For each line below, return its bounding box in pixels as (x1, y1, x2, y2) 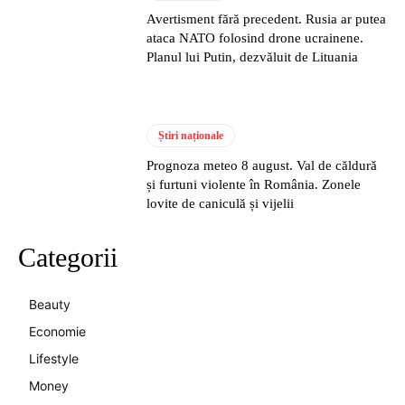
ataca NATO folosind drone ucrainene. (146, 30, 364, 45)
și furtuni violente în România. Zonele (146, 176, 362, 192)
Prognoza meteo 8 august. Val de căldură (146, 157, 378, 173)
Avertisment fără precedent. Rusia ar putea (146, 11, 387, 26)
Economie (29, 323, 86, 339)
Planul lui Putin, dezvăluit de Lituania (146, 49, 359, 64)
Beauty (29, 296, 71, 312)
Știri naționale (158, 128, 224, 142)
